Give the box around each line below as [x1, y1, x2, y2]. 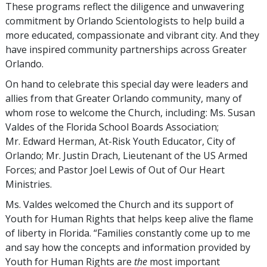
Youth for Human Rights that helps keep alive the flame [5, 212, 253, 226]
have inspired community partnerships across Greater [5, 43, 247, 57]
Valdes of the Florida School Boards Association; [5, 120, 219, 134]
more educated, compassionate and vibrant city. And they [5, 29, 259, 42]
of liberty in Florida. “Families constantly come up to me [5, 226, 250, 240]
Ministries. [5, 178, 52, 191]
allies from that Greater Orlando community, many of [5, 92, 242, 105]
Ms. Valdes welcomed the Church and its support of [5, 198, 234, 212]
